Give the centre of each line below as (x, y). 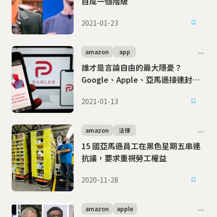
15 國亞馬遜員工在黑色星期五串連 (141, 146)
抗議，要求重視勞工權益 (124, 158)
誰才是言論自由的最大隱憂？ (132, 67)
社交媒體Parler (108, 92)
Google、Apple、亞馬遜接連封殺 (141, 79)
